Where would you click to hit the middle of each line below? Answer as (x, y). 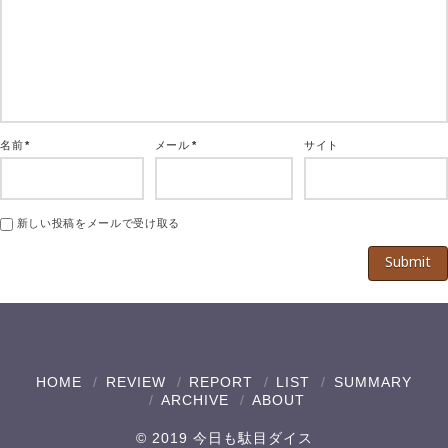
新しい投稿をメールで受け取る (98, 223)
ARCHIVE (195, 400)
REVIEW (135, 382)
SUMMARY (372, 382)
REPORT (221, 382)
